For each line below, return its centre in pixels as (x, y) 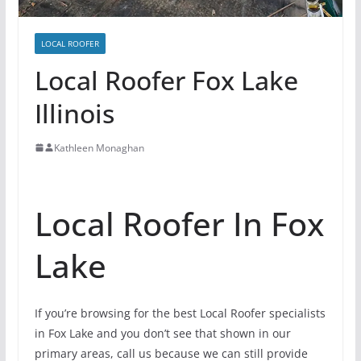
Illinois (74, 113)
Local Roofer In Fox (179, 223)
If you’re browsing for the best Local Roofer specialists (180, 313)
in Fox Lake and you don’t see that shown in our (162, 333)
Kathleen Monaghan (99, 147)
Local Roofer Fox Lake (166, 80)
